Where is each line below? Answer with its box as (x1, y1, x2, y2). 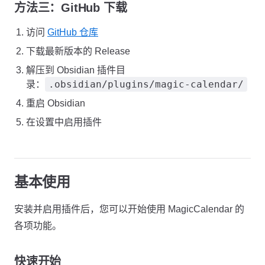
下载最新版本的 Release (26, 46, 130, 56)
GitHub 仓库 (47, 27, 98, 37)
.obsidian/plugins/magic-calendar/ (49, 79, 244, 90)
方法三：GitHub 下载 (14, 1, 127, 14)
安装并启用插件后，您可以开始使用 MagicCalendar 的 (14, 204, 244, 214)
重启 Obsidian (26, 98, 85, 108)
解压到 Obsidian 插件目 (26, 65, 125, 75)
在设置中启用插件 (26, 117, 102, 127)
